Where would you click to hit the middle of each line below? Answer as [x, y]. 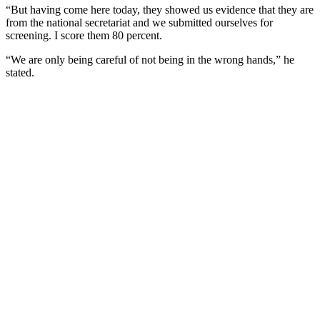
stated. [20, 72]
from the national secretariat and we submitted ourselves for [139, 22]
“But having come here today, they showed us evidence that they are [160, 9]
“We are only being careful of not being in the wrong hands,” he [150, 59]
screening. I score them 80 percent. [84, 35]
